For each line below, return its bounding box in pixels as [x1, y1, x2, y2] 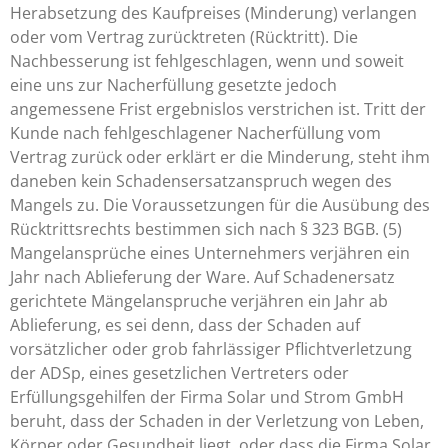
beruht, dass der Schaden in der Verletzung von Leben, [10, 410, 424, 432]
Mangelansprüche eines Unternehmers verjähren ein [10, 242, 410, 264]
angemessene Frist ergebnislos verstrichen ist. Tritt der [10, 98, 426, 120]
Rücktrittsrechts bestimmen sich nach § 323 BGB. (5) [10, 218, 402, 240]
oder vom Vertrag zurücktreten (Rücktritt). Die [10, 26, 358, 48]
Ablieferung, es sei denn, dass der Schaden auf [10, 314, 360, 336]
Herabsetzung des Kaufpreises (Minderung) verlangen [10, 2, 417, 24]
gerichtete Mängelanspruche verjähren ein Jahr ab [10, 290, 388, 312]
